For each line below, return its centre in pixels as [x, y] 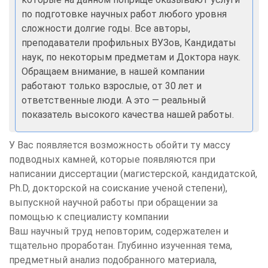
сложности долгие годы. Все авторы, [106, 28]
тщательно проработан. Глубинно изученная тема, [121, 245]
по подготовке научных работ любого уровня [124, 14]
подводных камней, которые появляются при [112, 159]
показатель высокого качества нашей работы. [128, 114]
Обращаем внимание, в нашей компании [113, 71]
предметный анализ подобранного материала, [113, 260]
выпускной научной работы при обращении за [113, 202]
